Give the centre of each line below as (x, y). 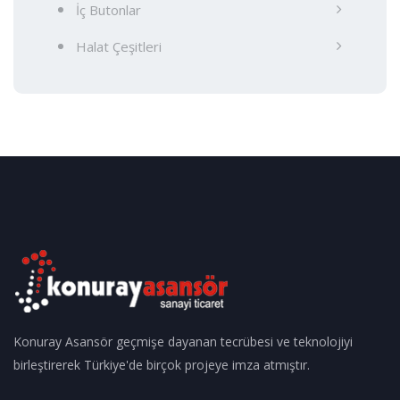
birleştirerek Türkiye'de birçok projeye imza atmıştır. (162, 365)
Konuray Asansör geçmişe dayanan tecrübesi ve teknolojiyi (183, 342)
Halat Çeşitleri (119, 46)
